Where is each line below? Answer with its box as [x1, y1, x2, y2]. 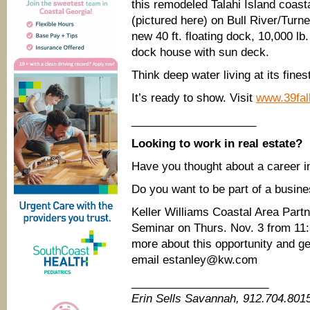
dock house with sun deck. [131, 46, 269, 59]
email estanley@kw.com [131, 253, 257, 266]
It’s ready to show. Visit [131, 91, 256, 104]
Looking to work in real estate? [131, 137, 302, 150]
